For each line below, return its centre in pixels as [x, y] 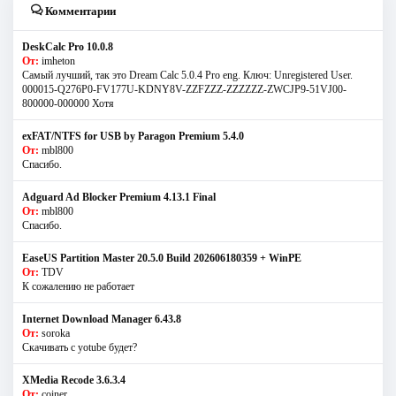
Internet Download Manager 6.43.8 [102, 320]
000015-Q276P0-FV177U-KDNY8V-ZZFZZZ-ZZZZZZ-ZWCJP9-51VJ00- [184, 90]
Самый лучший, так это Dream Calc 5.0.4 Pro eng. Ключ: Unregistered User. [187, 76]
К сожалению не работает [78, 287]
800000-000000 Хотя [68, 104]
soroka [56, 334]
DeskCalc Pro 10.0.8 [68, 47]
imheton [58, 61]
